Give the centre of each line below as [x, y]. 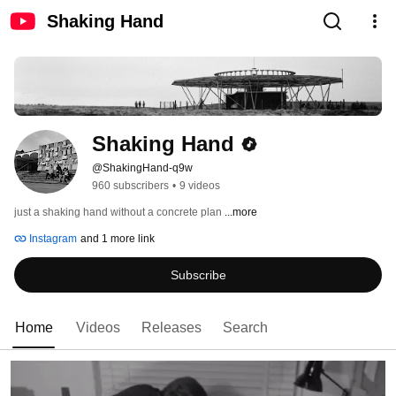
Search [245, 328]
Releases [171, 328]
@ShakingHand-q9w [142, 168]
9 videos [200, 186]
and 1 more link [118, 239]
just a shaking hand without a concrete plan [119, 213]
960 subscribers [130, 186]
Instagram [52, 239]
